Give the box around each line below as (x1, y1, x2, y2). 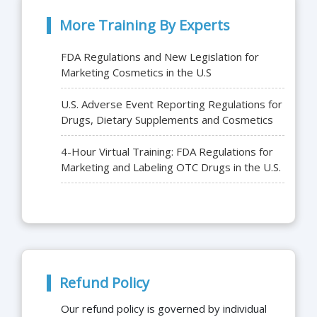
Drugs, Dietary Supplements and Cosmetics (61, 113, 273, 127)
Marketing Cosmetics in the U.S (61, 65, 212, 80)
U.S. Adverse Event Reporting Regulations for (61, 97, 282, 112)
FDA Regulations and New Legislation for (61, 50, 259, 64)
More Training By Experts (59, 16, 230, 35)
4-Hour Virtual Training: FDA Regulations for (61, 144, 273, 159)
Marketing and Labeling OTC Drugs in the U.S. (61, 160, 281, 175)
